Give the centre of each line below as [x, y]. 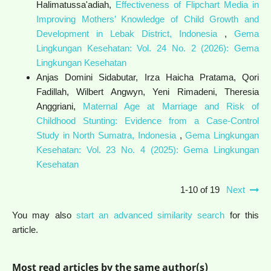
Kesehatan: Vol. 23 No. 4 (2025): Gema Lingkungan [148, 149]
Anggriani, [60, 106]
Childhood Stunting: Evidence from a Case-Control [148, 120]
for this [242, 215]
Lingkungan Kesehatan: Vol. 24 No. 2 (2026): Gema [148, 48]
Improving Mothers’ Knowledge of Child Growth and [148, 19]
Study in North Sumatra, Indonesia [108, 135]
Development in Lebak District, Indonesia [130, 33]
